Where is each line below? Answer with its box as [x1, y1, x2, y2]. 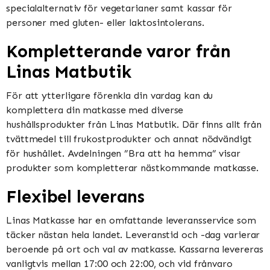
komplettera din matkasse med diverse [6, 104, 184, 116]
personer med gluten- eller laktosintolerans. [6, 16, 204, 28]
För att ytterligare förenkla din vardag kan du [6, 89, 213, 101]
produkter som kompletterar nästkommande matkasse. [6, 162, 259, 174]
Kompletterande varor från [6, 40, 231, 62]
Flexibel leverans [6, 186, 145, 208]
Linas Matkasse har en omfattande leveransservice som [6, 215, 256, 227]
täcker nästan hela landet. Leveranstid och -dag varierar [6, 229, 260, 241]
